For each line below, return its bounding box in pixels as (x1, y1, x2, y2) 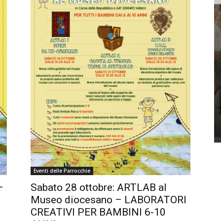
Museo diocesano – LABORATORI (31, 193, 186, 206)
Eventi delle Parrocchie (34, 167, 90, 174)
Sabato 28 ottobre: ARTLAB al (31, 181, 167, 193)
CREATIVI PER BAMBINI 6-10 (31, 206, 166, 218)
